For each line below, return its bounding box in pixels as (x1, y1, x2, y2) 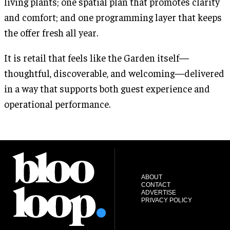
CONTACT (141, 181, 170, 188)
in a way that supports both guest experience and (4, 82, 210, 94)
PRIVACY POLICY (141, 196, 192, 204)
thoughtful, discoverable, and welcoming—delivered (4, 66, 224, 79)
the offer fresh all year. (4, 26, 98, 39)
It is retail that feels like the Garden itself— (4, 51, 189, 64)
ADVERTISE (141, 188, 176, 196)
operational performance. (4, 97, 110, 110)
